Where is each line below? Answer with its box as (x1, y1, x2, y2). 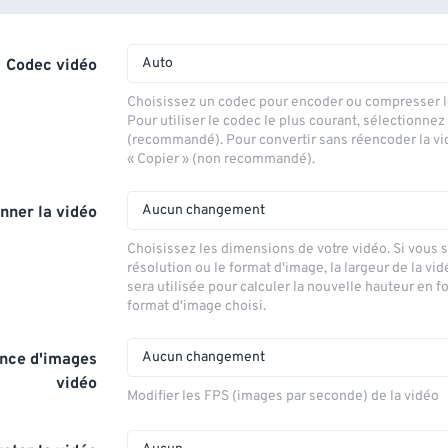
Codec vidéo (6, 56, 98, 76)
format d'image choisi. (127, 298, 267, 315)
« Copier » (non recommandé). (127, 151, 316, 168)
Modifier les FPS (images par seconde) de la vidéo (127, 388, 440, 405)
